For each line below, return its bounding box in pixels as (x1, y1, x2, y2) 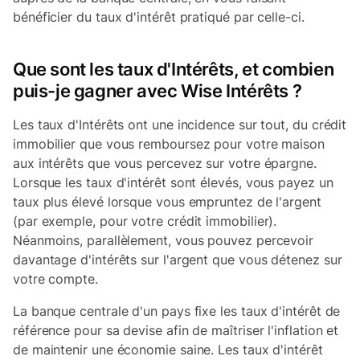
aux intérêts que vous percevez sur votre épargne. (13, 155, 317, 171)
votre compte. (13, 271, 98, 287)
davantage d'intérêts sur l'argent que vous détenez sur (13, 252, 342, 268)
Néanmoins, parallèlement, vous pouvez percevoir (13, 232, 314, 248)
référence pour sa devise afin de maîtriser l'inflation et (13, 322, 339, 338)
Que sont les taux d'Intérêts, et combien (13, 59, 334, 80)
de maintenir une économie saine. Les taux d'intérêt (13, 342, 323, 358)
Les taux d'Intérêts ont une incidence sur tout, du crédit (13, 117, 347, 133)
